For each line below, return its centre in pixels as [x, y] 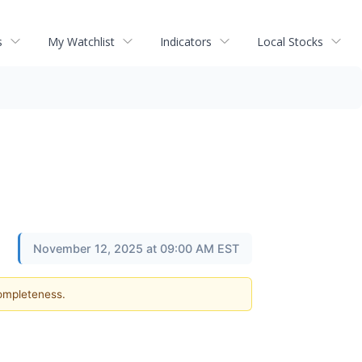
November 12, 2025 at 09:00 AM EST [136, 248]
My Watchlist [81, 41]
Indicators [186, 41]
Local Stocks [290, 41]
